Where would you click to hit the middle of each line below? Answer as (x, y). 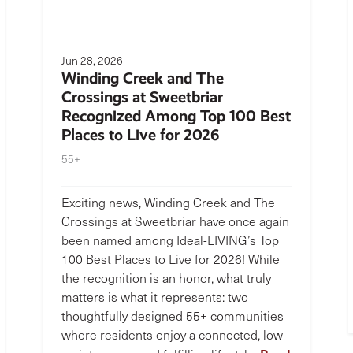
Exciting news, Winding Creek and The (168, 202)
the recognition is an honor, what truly (166, 278)
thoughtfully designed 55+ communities (173, 316)
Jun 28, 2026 (92, 60)
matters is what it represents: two (155, 297)
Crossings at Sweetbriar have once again (175, 221)
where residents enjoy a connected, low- (174, 334)
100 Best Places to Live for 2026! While (171, 259)
